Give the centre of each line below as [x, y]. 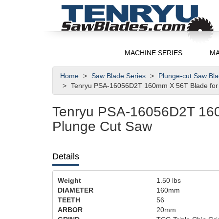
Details [66, 156]
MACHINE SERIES [154, 53]
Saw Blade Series [120, 76]
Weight [69, 180]
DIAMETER [76, 190]
